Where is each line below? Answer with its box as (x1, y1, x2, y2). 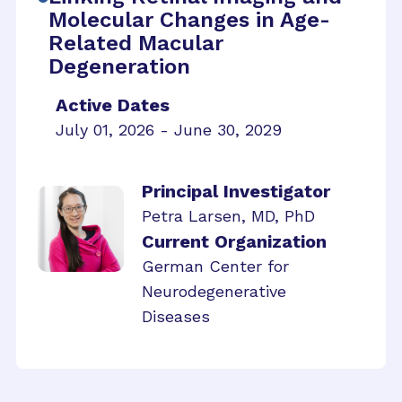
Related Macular (48, 30, 223, 56)
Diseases (142, 306, 210, 326)
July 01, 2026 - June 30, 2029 (56, 119, 282, 139)
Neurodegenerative (142, 281, 286, 301)
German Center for (142, 256, 289, 275)
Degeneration (48, 53, 190, 79)
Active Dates (56, 93, 170, 116)
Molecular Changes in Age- (48, 6, 330, 32)
